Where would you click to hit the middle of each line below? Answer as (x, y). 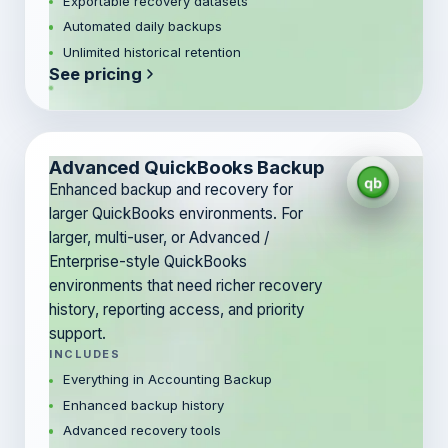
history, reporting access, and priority (177, 309)
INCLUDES (85, 353)
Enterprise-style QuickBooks (148, 261)
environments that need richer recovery (186, 285)
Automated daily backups (142, 26)
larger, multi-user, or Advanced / (159, 237)
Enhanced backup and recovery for (171, 189)
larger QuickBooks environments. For (176, 213)
